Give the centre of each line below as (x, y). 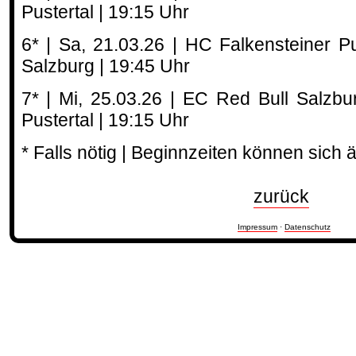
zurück (281, 196)
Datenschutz (308, 227)
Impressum (257, 227)
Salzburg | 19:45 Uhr (105, 66)
